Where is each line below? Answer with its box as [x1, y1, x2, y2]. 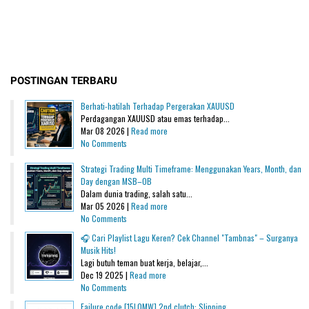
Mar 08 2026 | [81, 124, 131, 137]
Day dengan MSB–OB [81, 175, 152, 187]
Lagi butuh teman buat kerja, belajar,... [81, 256, 208, 268]
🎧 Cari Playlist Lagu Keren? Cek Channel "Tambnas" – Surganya [81, 231, 298, 243]
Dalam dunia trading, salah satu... [81, 187, 192, 199]
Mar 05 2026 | [81, 199, 131, 212]
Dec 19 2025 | [81, 268, 130, 281]
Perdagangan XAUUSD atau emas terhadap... [81, 112, 230, 124]
